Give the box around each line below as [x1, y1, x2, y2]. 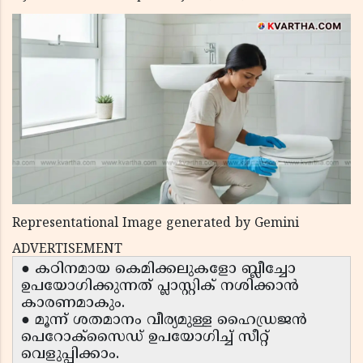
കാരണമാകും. [21, 294, 125, 314]
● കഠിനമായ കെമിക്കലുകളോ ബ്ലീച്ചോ [21, 260, 296, 280]
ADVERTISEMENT [12, 241, 122, 258]
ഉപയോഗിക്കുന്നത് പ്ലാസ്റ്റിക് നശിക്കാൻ [21, 277, 299, 297]
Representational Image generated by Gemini [12, 216, 299, 233]
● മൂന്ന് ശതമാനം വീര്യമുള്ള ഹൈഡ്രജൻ [21, 311, 307, 331]
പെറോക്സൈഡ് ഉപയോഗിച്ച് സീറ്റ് [21, 328, 269, 348]
